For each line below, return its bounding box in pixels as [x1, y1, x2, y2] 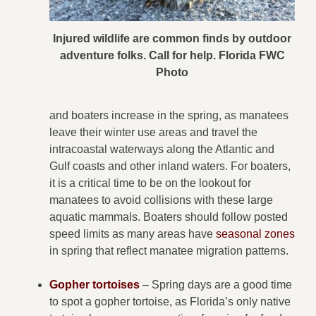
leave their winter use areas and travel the [49, 126, 257, 139]
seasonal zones [216, 228, 295, 241]
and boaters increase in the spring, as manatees [49, 109, 288, 122]
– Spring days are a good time [140, 279, 292, 291]
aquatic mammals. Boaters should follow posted [49, 211, 288, 224]
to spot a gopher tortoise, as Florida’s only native [49, 296, 291, 308]
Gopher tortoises [49, 279, 140, 291]
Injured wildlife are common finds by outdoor [53, 32, 291, 45]
